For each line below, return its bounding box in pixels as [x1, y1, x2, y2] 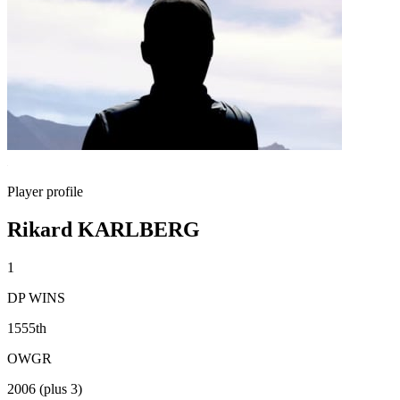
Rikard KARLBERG [7, 217, 200, 241]
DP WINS [7, 289, 65, 305]
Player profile [7, 184, 83, 199]
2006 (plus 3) [7, 380, 82, 396]
